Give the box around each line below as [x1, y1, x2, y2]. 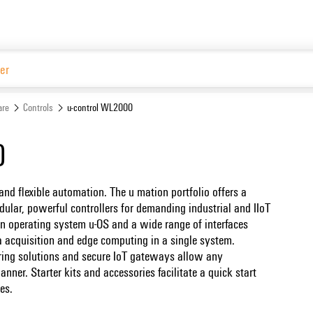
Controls [22, 99, 53, 114]
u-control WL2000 [67, 99, 133, 114]
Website [240, 89, 277, 107]
